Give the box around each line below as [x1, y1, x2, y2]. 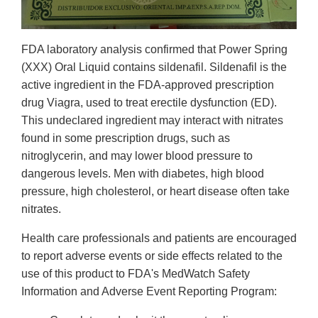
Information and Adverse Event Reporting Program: [21, 285, 277, 298]
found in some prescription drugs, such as [21, 132, 230, 145]
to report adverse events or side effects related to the [21, 250, 283, 263]
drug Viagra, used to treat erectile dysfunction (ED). [21, 97, 277, 109]
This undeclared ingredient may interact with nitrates [21, 114, 283, 127]
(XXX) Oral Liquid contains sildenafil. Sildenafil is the [21, 61, 287, 74]
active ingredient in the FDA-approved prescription [21, 79, 274, 92]
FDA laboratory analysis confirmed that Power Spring [21, 43, 287, 56]
